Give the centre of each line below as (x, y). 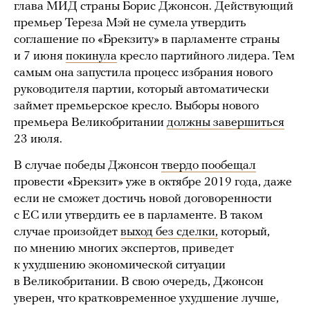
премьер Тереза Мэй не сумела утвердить (130, 24)
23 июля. (38, 140)
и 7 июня (40, 57)
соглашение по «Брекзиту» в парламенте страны (147, 40)
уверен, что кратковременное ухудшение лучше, (146, 299)
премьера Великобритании (90, 123)
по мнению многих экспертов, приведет (124, 249)
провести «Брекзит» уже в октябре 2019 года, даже (153, 183)
